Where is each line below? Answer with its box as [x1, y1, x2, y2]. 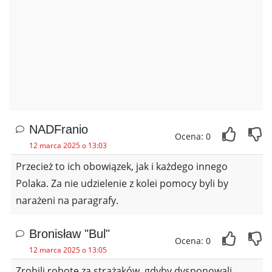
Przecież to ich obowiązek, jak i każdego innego [16, 160, 228, 174]
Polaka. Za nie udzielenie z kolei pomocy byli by [16, 177, 228, 191]
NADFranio [29, 123, 88, 137]
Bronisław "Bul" [29, 227, 110, 241]
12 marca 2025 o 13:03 [29, 140, 107, 151]
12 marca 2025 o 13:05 [29, 245, 107, 256]
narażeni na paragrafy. [16, 194, 118, 208]
